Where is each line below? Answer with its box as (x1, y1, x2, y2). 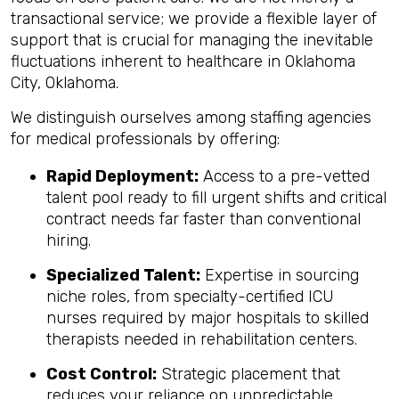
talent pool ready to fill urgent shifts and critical (46, 188, 387, 208)
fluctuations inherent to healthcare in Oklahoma (11, 52, 355, 71)
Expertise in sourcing (200, 265, 359, 285)
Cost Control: (46, 364, 157, 384)
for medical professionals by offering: (11, 129, 280, 149)
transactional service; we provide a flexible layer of (11, 9, 377, 28)
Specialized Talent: (46, 265, 200, 285)
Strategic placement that (157, 364, 340, 384)
